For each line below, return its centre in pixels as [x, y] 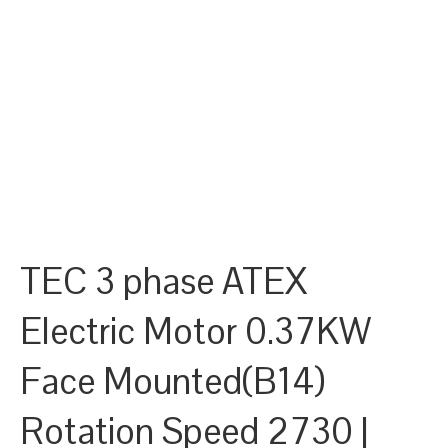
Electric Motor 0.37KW [195, 331]
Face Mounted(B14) [172, 381]
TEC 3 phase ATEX [163, 281]
